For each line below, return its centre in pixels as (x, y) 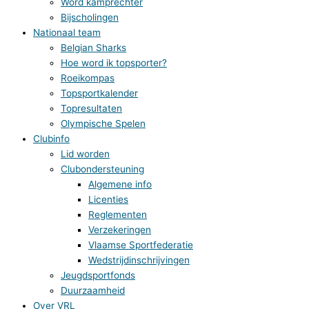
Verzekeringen (120, 230)
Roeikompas (88, 78)
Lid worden (85, 154)
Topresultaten (91, 109)
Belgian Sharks (93, 48)
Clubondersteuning (102, 169)
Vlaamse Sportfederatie (141, 245)
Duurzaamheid (93, 291)
